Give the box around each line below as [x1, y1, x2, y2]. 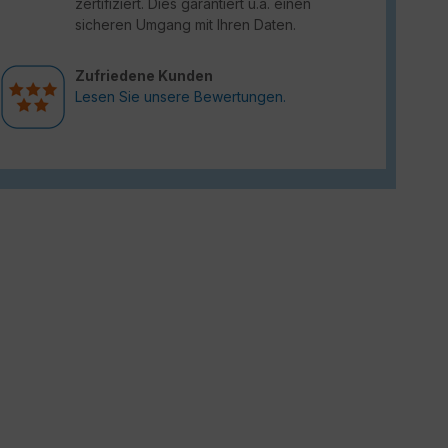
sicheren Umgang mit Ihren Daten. [75, 16, 296, 33]
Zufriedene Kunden [75, 67, 213, 84]
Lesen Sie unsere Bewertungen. [75, 88, 286, 105]
